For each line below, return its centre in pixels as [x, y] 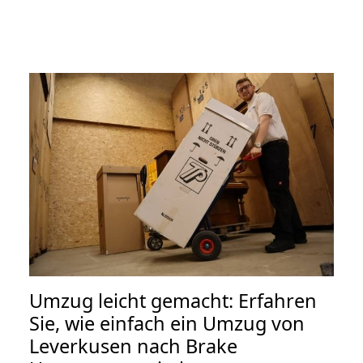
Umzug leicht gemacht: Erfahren [173, 300]
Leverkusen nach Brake [133, 346]
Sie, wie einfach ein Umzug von [167, 323]
